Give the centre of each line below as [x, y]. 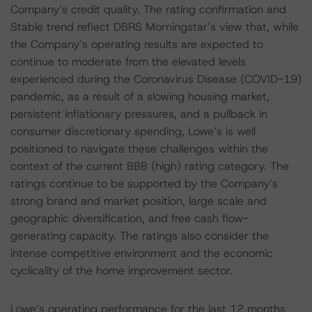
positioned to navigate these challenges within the [139, 149]
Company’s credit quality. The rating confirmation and [148, 9]
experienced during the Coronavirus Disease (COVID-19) [156, 79]
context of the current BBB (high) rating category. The [150, 166]
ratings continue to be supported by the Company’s [144, 184]
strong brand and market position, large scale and [139, 201]
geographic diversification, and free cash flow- [130, 218]
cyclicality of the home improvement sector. [122, 271]
